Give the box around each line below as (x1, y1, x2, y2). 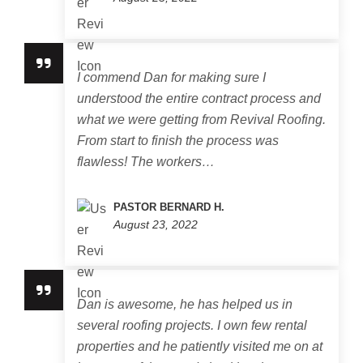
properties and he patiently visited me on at (77, 340, 322, 353)
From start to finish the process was (77, 134, 279, 147)
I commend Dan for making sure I (77, 70, 266, 84)
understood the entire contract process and (77, 92, 321, 105)
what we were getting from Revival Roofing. (77, 113, 326, 126)
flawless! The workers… (77, 155, 215, 169)
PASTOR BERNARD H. (113, 201, 224, 213)
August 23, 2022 (113, 218, 198, 231)
